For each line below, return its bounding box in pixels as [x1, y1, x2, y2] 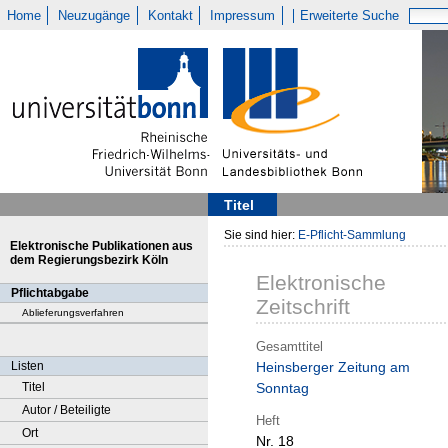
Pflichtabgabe [11, 286, 89, 300]
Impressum [210, 8, 276, 23]
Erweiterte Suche [300, 8, 400, 23]
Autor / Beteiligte [22, 403, 111, 417]
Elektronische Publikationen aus [10, 239, 193, 253]
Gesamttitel [256, 338, 323, 354]
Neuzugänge [58, 8, 131, 23]
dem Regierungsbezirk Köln [10, 253, 168, 267]
